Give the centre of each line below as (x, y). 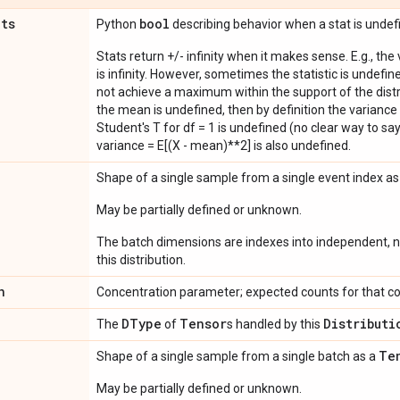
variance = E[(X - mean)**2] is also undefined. (224, 146)
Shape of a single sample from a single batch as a (237, 356)
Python (118, 24)
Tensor (203, 324)
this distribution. (141, 260)
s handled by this (275, 324)
